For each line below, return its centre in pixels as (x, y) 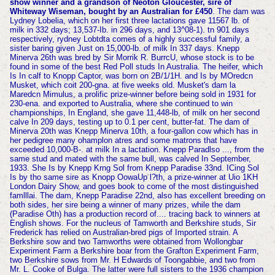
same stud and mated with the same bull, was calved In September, (130, 159)
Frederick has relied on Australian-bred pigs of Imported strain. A (123, 233)
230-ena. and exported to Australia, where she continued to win (121, 104)
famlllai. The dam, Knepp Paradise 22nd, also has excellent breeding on (137, 196)
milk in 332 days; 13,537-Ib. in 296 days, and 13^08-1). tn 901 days (129, 30)
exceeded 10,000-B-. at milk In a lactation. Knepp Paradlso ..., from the (137, 150)
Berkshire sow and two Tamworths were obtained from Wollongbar (126, 242)
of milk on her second (221, 113)
